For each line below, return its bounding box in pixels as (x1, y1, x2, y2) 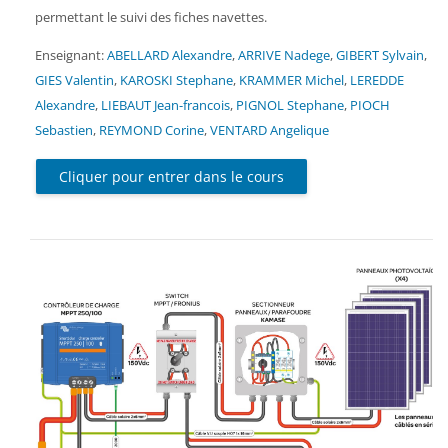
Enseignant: (35, 46, 107, 65)
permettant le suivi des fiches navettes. (35, 8, 267, 27)
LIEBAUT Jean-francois (101, 96, 230, 115)
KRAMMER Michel (239, 71, 344, 90)
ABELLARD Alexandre (107, 46, 232, 65)
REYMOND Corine (99, 121, 204, 140)
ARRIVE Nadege (238, 46, 330, 65)
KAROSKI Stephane (120, 71, 233, 90)
